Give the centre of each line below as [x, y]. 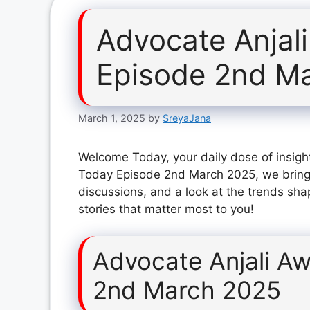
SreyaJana [187, 118]
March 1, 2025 [112, 118]
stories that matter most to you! [166, 209]
